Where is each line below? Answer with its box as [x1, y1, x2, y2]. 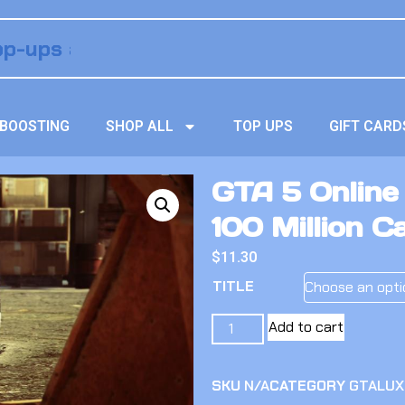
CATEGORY [269, 376, 345, 395]
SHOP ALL [106, 118, 174, 135]
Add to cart [268, 317, 344, 336]
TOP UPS [233, 118, 294, 135]
